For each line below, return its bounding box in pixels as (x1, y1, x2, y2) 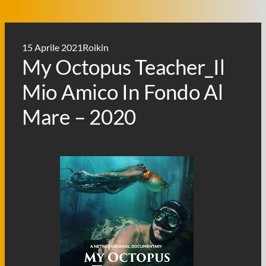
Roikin (82, 41, 109, 53)
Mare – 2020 (21, 103, 137, 129)
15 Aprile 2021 (21, 41, 83, 53)
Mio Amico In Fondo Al (21, 78, 223, 104)
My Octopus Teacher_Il (21, 53, 225, 80)
